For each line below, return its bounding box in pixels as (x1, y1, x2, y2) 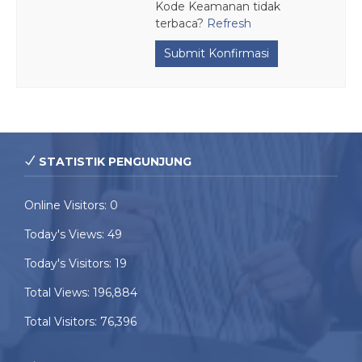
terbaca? (155, 15, 207, 31)
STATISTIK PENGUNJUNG (36, 154, 192, 169)
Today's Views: (24, 227, 107, 242)
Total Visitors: (24, 314, 100, 329)
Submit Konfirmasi (164, 46, 269, 61)
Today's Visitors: (24, 256, 115, 271)
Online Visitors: (24, 198, 110, 213)
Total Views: (24, 285, 93, 300)
